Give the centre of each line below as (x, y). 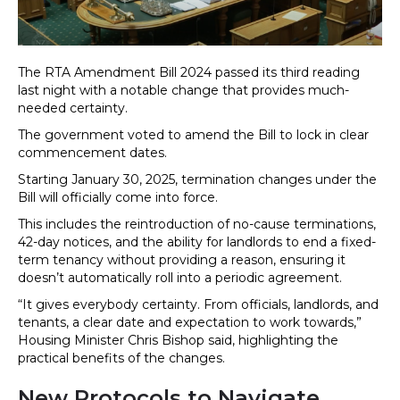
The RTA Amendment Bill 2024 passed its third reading (189, 73)
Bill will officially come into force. (118, 198)
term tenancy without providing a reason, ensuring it (182, 260)
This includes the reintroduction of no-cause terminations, (197, 225)
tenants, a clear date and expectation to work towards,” (190, 323)
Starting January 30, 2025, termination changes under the (197, 180)
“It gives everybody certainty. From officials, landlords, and (198, 305)
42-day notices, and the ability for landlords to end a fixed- (197, 242)
